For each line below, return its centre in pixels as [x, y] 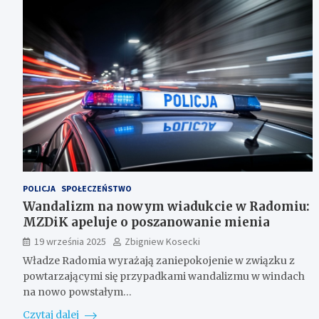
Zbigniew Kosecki [162, 241]
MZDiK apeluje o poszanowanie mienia [146, 222]
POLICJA [39, 188]
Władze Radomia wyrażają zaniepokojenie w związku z [159, 260]
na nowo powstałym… [77, 292]
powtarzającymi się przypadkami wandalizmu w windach [164, 276]
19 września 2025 [70, 241]
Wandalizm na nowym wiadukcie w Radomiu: [166, 206]
